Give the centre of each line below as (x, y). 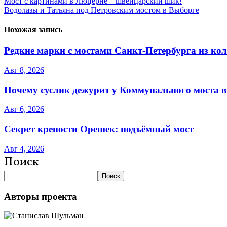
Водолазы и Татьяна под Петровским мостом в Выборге (102, 10)
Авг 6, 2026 (24, 109)
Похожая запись (33, 30)
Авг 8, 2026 (24, 70)
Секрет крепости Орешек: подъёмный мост (99, 129)
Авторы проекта (41, 196)
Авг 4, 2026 (24, 148)
